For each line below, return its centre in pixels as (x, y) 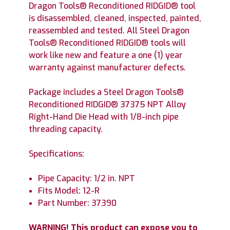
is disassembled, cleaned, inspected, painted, (115, 18)
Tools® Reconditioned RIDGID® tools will (107, 43)
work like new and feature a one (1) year (106, 55)
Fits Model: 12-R (69, 190)
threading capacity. (66, 129)
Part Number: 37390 (78, 203)
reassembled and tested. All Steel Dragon (109, 30)
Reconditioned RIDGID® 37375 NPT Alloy (107, 104)
